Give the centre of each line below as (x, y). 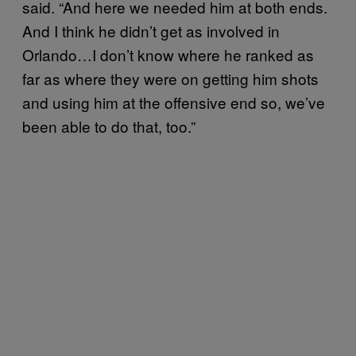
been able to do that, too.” (109, 126)
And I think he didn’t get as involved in (151, 30)
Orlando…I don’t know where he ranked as (168, 54)
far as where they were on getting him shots (170, 78)
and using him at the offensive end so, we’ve (174, 102)
